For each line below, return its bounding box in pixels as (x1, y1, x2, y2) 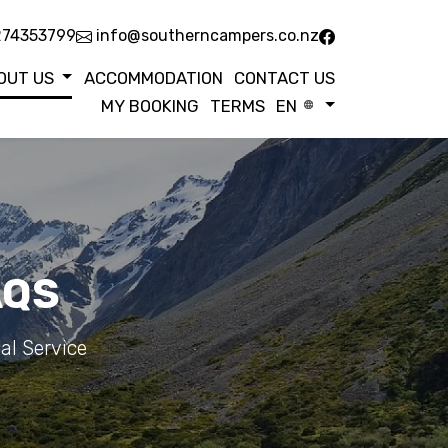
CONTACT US (233, 67, 335, 88)
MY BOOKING (100, 95, 199, 116)
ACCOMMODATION (83, 67, 223, 88)
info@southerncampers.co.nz (91, 25, 319, 45)
